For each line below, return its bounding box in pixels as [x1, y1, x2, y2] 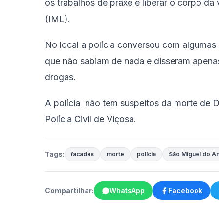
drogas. [45, 72, 76, 82]
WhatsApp [109, 186, 145, 195]
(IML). [45, 14, 70, 24]
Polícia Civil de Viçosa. [45, 114, 136, 124]
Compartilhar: [45, 186, 94, 195]
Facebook [168, 186, 202, 195]
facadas [71, 151, 94, 158]
